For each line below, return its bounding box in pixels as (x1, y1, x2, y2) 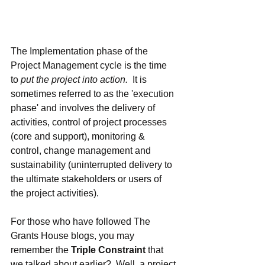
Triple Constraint (71, 244, 148, 255)
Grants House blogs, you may (11, 230, 137, 241)
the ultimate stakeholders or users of (11, 173, 164, 184)
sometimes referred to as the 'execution (11, 88, 176, 99)
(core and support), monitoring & (11, 131, 147, 141)
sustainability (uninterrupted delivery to (11, 159, 174, 170)
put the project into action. (21, 74, 128, 85)
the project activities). (11, 188, 104, 198)
